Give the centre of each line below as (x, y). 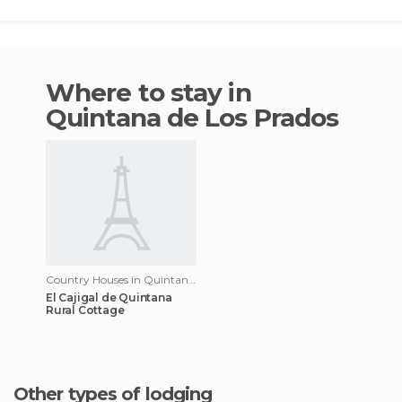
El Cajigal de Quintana (109, 297)
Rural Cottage (85, 310)
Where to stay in (61, 92)
